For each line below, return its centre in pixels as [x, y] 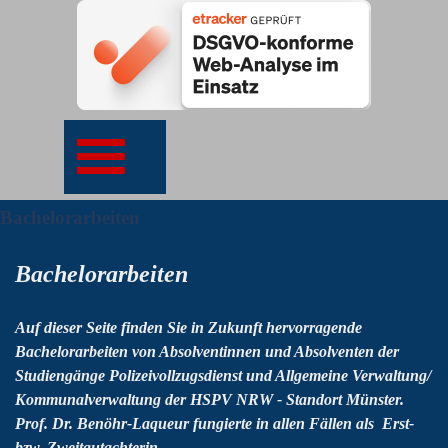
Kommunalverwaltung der [100, 399]
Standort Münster [343, 399]
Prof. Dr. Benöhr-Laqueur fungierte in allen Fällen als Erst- [214, 423]
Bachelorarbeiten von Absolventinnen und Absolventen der [207, 351]
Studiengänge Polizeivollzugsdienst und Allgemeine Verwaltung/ [223, 375]
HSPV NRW [231, 399]
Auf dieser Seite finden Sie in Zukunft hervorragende [188, 327]
